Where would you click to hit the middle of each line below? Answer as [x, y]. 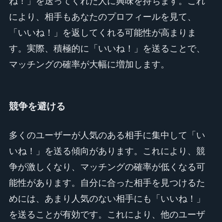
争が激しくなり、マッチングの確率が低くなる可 [107, 167]
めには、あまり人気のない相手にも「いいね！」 [107, 198]
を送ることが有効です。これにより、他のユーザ [107, 214]
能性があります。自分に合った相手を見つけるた [107, 183]
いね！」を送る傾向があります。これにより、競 [107, 151]
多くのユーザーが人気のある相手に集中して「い [107, 135]
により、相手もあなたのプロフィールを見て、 [102, 17]
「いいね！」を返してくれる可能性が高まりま [102, 32]
